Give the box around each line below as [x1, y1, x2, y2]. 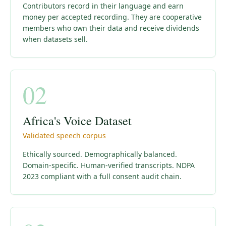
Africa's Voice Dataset [23, 112, 132, 129]
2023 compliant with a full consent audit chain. [23, 172, 182, 181]
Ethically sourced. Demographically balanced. [23, 149, 177, 159]
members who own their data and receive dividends [23, 23, 199, 33]
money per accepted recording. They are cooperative [23, 12, 202, 22]
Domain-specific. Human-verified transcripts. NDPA [23, 160, 195, 170]
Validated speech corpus [23, 131, 106, 140]
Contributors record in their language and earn [23, 1, 184, 11]
